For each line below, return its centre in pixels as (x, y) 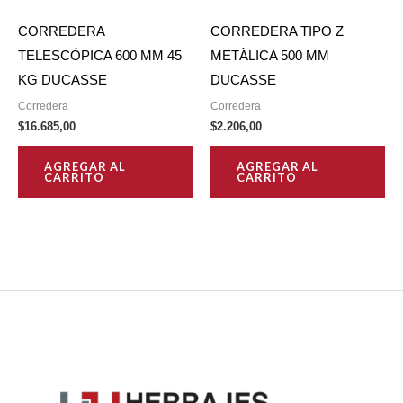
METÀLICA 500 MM (270, 55)
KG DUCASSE (63, 80)
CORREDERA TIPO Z (277, 31)
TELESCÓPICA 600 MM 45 (100, 55)
